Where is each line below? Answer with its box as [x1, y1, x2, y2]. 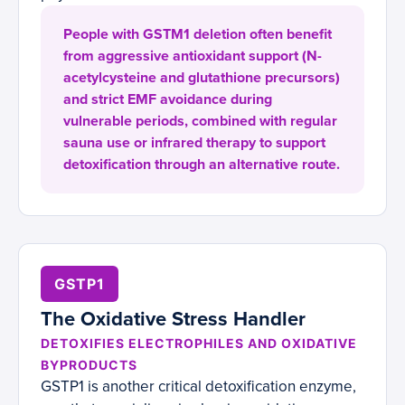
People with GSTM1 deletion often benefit [63, 25, 332, 44]
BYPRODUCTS [41, 357, 137, 373]
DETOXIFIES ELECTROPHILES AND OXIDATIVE [41, 335, 357, 352]
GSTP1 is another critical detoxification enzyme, [41, 377, 356, 397]
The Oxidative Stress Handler [41, 307, 306, 332]
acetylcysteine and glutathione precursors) [63, 69, 340, 88]
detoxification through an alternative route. [63, 155, 340, 174]
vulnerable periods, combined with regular [63, 112, 337, 131]
